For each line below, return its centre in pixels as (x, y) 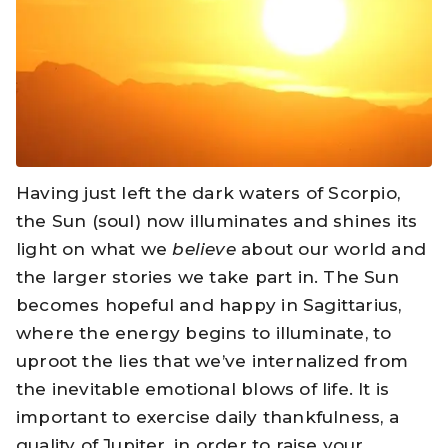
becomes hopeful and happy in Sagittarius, (209, 305)
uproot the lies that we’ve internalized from (212, 361)
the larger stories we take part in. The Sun (207, 277)
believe (204, 249)
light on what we (92, 249)
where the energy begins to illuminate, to (204, 333)
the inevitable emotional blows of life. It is (203, 389)
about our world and (333, 249)
